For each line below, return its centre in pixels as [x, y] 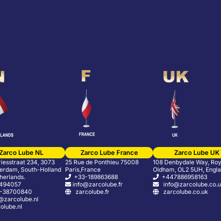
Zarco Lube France [109, 153]
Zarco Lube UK [197, 153]
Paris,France [83, 170]
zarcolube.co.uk [184, 192]
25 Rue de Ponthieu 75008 [102, 162]
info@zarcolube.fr [97, 184]
